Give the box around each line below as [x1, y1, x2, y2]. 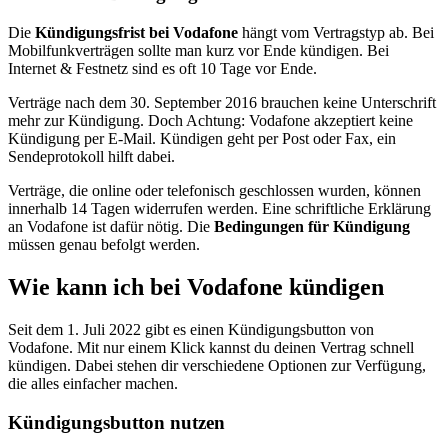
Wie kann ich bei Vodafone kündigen [8, 273, 384, 300]
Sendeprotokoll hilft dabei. [8, 148, 175, 166]
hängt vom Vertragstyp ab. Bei [238, 24, 434, 42]
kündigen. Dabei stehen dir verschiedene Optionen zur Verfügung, [8, 356, 426, 374]
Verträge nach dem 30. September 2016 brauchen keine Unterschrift [8, 94, 436, 112]
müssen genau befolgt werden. [8, 236, 200, 254]
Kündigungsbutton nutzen [8, 411, 225, 433]
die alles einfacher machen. [8, 374, 178, 392]
